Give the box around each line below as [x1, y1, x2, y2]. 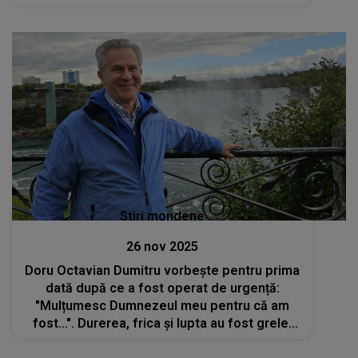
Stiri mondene [120, 208, 205, 224]
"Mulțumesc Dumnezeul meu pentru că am [35, 297, 290, 313]
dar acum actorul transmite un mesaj [52, 332, 273, 348]
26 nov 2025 [126, 238, 199, 254]
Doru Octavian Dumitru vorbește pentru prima [25, 262, 300, 278]
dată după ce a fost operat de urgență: [45, 280, 280, 296]
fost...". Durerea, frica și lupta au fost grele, [33, 315, 292, 331]
